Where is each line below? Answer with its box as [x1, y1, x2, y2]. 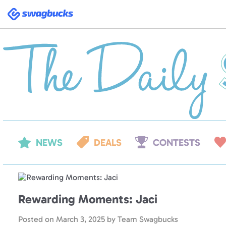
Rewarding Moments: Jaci [18, 191, 157, 206]
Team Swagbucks [118, 214, 178, 224]
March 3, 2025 [56, 214, 105, 224]
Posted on [18, 214, 56, 224]
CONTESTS [153, 136, 200, 148]
